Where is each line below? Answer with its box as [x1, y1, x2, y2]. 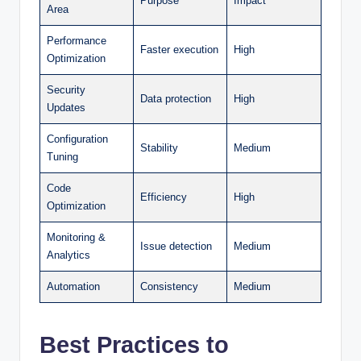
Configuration [47, 132, 108, 145]
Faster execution [140, 43, 218, 56]
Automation [47, 280, 100, 293]
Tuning [47, 150, 78, 163]
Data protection [140, 92, 211, 105]
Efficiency [140, 190, 187, 203]
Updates [47, 101, 85, 114]
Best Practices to [39, 331, 229, 358]
